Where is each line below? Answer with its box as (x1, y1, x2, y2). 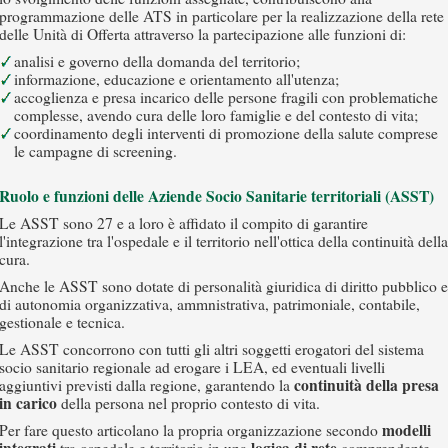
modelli (382, 419, 431, 441)
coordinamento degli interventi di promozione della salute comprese (14, 123, 438, 143)
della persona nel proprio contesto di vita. (57, 393, 320, 413)
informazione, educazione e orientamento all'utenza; (14, 69, 339, 89)
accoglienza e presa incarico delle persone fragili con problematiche (14, 87, 438, 107)
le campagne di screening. (14, 141, 177, 161)
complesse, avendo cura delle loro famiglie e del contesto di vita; (14, 105, 418, 125)
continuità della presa (294, 374, 439, 396)
